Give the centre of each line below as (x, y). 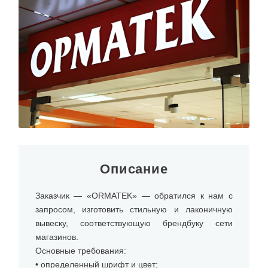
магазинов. (57, 237)
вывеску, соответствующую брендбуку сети (134, 223)
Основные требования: (80, 251)
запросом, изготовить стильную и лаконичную (134, 210)
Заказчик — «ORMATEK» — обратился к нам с (134, 196)
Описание (134, 169)
